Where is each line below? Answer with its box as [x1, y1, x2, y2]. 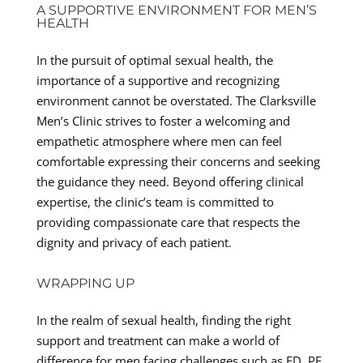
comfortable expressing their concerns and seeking [36, 152, 320, 169]
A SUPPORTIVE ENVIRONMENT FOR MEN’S [36, 2, 317, 18]
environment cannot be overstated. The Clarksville [36, 92, 316, 109]
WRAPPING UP [36, 275, 135, 291]
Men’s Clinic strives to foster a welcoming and [36, 112, 290, 129]
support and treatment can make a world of [36, 331, 280, 348]
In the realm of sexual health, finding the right [36, 311, 291, 328]
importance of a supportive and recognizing [36, 71, 280, 88]
